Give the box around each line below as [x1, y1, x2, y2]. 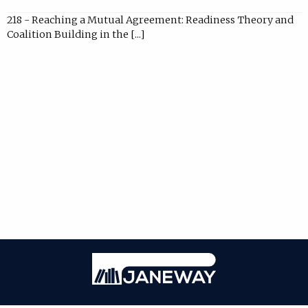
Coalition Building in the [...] [6, 27, 144, 41]
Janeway [215, 253, 256, 265]
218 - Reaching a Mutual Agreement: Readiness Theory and [6, 13, 294, 26]
